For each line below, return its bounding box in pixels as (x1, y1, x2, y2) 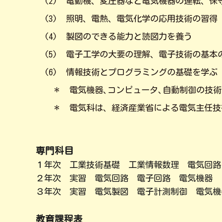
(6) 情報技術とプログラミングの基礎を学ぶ (35, 68, 218, 76)
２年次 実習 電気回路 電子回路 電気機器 (35, 174, 213, 182)
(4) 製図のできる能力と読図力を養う (35, 32, 192, 41)
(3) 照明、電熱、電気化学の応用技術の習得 (35, 14, 218, 23)
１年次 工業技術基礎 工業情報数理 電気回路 (35, 161, 221, 169)
